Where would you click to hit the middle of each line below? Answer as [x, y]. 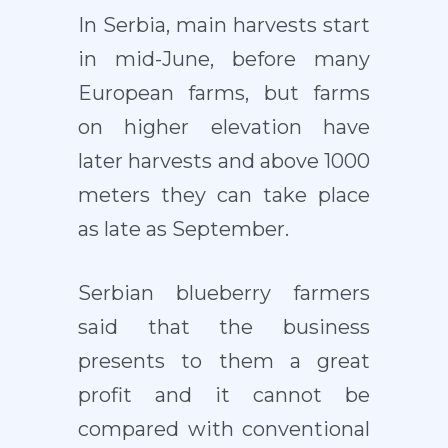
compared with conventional [224, 429]
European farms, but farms [224, 93]
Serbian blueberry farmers [224, 293]
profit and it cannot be [224, 395]
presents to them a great [224, 361]
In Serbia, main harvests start [224, 25]
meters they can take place [224, 195]
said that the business [224, 327]
